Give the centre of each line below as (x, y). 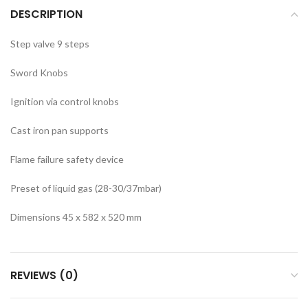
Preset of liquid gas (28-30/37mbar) (86, 188)
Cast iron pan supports (59, 131)
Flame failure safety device (67, 159)
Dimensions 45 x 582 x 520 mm (76, 217)
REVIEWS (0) (44, 276)
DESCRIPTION (46, 14)
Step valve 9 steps (50, 44)
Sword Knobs (39, 73)
